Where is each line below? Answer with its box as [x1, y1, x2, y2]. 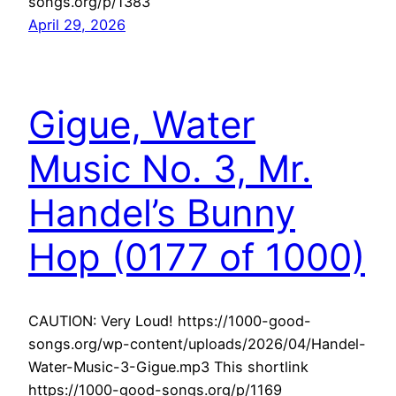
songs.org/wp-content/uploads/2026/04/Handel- [28, 335, 366, 354]
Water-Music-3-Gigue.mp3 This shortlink [28, 358, 308, 377]
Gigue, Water [28, 101, 255, 147]
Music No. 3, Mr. [28, 145, 312, 191]
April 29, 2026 [28, 15, 126, 34]
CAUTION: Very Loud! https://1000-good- [28, 312, 311, 331]
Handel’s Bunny [28, 189, 295, 235]
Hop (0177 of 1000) [28, 233, 365, 279]
